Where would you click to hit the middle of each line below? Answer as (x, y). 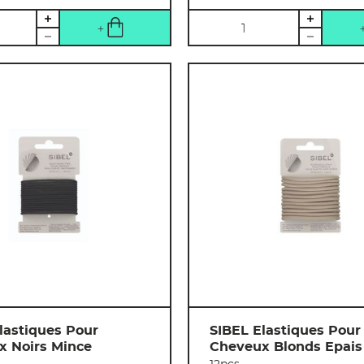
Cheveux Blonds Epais (286, 347)
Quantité (218, 20)
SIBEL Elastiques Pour (285, 331)
